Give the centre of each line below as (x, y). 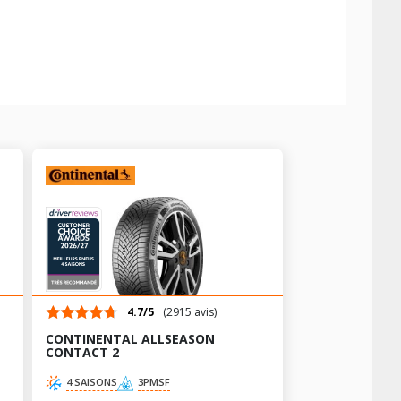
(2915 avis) (190, 312)
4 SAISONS (92, 382)
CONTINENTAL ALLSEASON (130, 339)
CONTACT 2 (82, 352)
